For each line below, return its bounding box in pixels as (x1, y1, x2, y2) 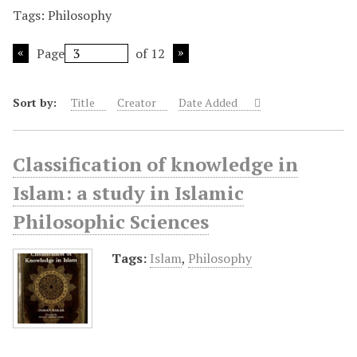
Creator (117, 94, 156, 110)
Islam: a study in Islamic (13, 179, 244, 206)
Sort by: (13, 94, 60, 110)
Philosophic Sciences (13, 208, 209, 234)
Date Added (178, 94, 240, 110)
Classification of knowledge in (13, 151, 298, 177)
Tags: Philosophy (13, 6, 112, 24)
